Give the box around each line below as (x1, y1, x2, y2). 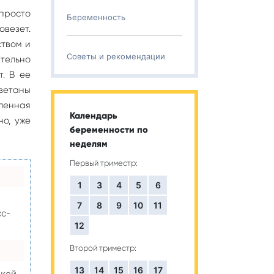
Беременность (67, 12, 125, 22)
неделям (70, 138, 108, 149)
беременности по (70, 124, 148, 135)
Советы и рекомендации (67, 51, 165, 61)
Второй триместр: (70, 243, 136, 253)
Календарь (70, 110, 117, 121)
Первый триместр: (70, 158, 138, 168)
